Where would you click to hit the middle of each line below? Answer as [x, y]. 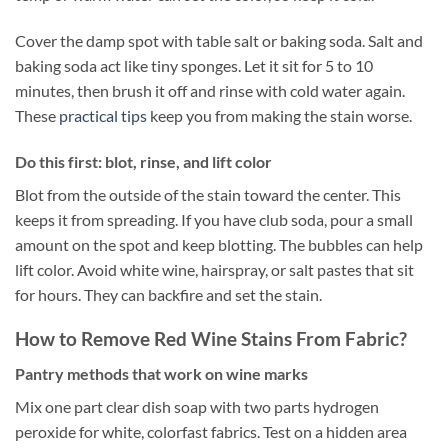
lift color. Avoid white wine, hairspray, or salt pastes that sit [214, 269]
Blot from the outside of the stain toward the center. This [208, 194]
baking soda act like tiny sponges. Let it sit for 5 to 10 [194, 65]
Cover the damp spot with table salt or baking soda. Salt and [219, 40]
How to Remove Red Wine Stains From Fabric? [211, 339]
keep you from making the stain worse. [279, 115]
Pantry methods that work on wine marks [161, 373]
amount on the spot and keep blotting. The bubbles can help [219, 244]
